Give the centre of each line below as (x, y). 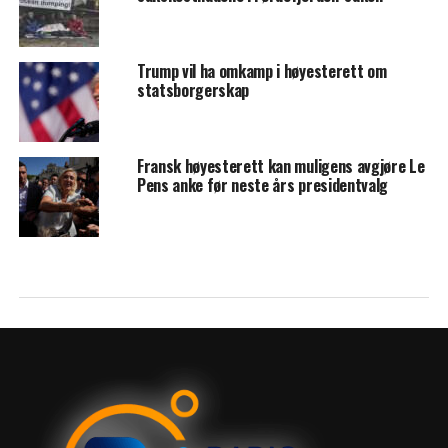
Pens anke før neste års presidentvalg (262, 185)
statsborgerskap (193, 90)
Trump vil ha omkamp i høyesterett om (261, 71)
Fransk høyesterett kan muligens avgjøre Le (280, 166)
